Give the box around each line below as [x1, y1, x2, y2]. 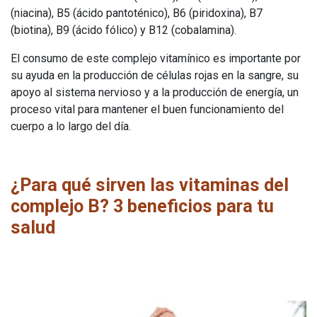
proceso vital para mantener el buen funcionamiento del [11, 102, 284, 116]
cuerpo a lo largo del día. [11, 119, 131, 133]
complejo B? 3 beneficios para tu [11, 195, 274, 217]
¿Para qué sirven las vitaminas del [11, 174, 289, 195]
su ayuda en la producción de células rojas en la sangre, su [11, 68, 299, 82]
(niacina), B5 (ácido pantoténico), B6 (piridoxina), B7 [11, 6, 263, 20]
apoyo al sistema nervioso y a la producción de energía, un [11, 85, 299, 99]
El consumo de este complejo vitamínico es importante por [11, 51, 301, 65]
